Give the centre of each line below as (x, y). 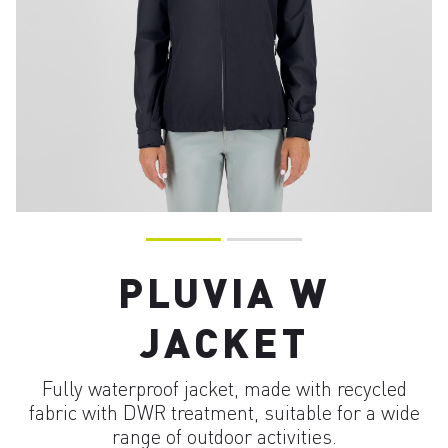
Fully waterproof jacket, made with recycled (224, 388)
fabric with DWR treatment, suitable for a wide (224, 412)
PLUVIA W (224, 291)
